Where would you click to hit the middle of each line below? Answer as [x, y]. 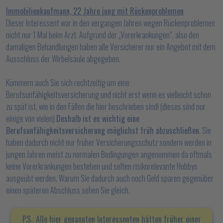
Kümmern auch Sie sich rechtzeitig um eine [68, 83]
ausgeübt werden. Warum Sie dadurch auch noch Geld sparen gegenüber [110, 178]
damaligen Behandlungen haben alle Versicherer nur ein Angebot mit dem [111, 47]
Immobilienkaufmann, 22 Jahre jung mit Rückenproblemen [95, 11]
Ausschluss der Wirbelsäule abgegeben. [63, 59]
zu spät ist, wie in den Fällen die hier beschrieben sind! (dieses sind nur [106, 107]
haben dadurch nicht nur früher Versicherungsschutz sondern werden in [109, 142]
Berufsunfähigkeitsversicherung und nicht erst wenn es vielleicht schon [109, 95]
